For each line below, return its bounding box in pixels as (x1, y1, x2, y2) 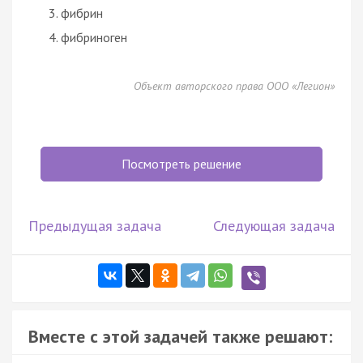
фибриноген (61, 28, 127, 45)
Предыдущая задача (28, 216, 161, 235)
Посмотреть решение (122, 155, 241, 172)
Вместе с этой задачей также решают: (28, 324, 332, 348)
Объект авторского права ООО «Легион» (134, 78, 335, 93)
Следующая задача (213, 216, 335, 235)
